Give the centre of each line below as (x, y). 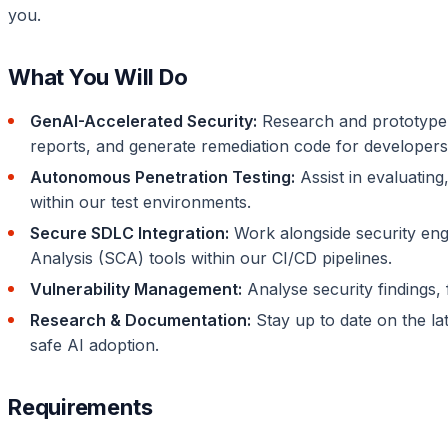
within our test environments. (140, 201)
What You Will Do (98, 76)
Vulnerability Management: (136, 288)
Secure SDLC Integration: (129, 232)
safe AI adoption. (94, 344)
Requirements (80, 406)
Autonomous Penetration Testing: (162, 176)
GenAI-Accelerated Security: (143, 120)
